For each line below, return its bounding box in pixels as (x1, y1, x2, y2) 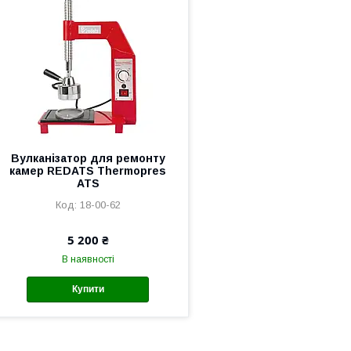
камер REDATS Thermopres (9, 165, 167, 177)
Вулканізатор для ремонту (10, 152, 165, 165)
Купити (71, 284, 104, 295)
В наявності (61, 254, 114, 265)
